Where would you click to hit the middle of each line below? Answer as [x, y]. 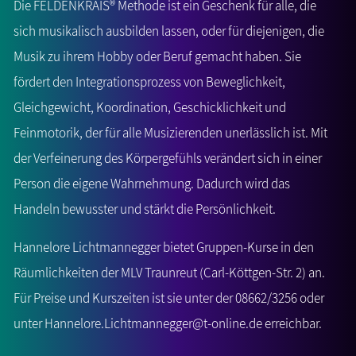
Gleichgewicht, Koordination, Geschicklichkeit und [150, 108]
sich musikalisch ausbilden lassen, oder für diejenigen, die [169, 31]
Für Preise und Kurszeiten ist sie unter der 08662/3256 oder [169, 298]
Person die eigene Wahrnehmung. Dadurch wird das [152, 184]
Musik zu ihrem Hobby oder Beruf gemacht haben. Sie [157, 57]
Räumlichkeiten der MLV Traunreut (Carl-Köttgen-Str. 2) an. [169, 273]
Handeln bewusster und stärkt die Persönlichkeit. [145, 209]
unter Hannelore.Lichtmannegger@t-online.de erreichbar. [168, 324]
